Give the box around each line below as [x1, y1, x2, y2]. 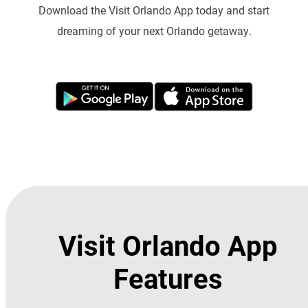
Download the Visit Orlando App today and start [38, 3, 269, 18]
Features [113, 260, 223, 297]
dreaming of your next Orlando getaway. [56, 23, 252, 38]
